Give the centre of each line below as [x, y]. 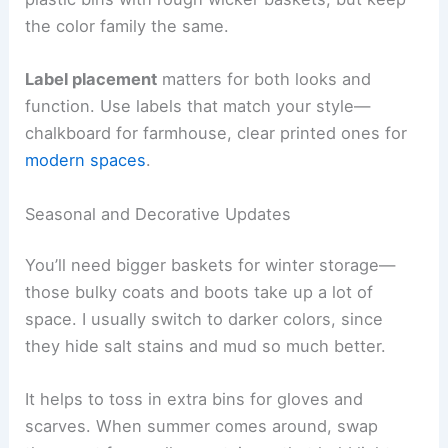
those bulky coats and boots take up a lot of [199, 292]
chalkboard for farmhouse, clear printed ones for [216, 133]
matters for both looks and [264, 79]
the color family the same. [127, 26]
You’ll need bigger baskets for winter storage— [210, 265]
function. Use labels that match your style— [198, 106]
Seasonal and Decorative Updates [158, 213]
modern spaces [86, 160]
